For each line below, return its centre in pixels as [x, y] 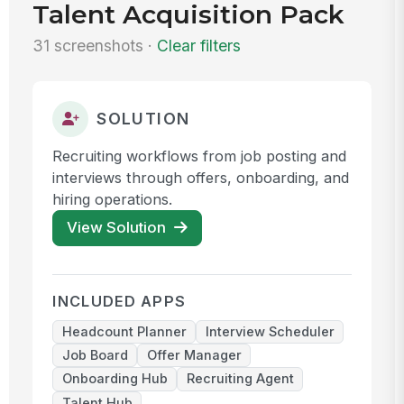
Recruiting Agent [240, 379]
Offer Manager [194, 356]
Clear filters [199, 45]
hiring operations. [113, 199]
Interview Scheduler [270, 332]
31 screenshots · [95, 45]
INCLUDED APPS [119, 302]
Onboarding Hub [115, 379]
